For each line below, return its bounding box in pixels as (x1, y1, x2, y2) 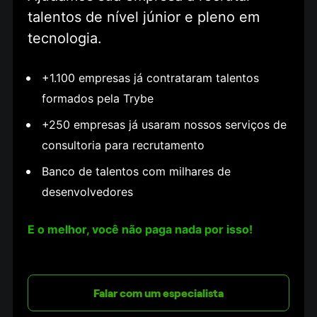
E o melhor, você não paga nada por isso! (28, 222, 253, 237)
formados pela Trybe (42, 91, 154, 106)
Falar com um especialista (93, 286, 224, 301)
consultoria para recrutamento (42, 138, 205, 153)
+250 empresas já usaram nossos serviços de (42, 117, 287, 132)
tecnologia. (28, 30, 103, 47)
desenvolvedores (42, 185, 134, 200)
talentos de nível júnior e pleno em (28, 8, 260, 26)
